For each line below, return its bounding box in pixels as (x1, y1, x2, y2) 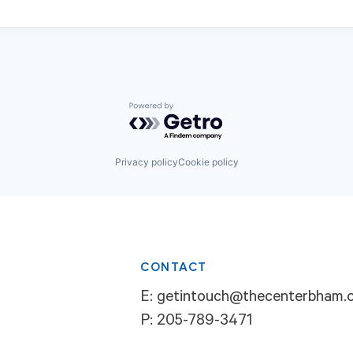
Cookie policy (177, 156, 239, 169)
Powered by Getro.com (128, 101, 267, 117)
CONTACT (140, 259, 207, 276)
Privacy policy (114, 156, 178, 169)
